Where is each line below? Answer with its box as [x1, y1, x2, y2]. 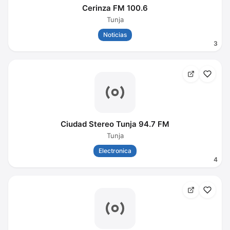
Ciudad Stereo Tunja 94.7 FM [61, 119, 169, 129]
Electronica [99, 147, 131, 155]
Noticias [103, 31, 127, 39]
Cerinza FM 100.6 [82, 3, 148, 13]
